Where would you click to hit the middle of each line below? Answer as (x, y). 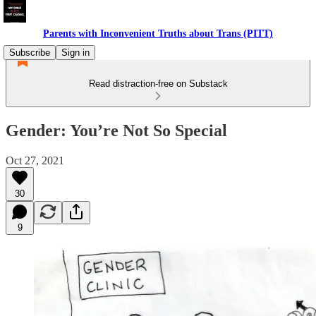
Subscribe (30, 53)
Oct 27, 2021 (35, 160)
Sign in (75, 53)
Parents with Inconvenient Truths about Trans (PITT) (158, 34)
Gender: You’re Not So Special (116, 130)
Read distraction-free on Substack (158, 84)
